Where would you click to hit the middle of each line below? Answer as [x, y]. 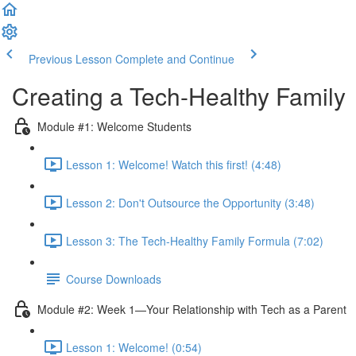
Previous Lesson [70, 59]
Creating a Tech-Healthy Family [179, 96]
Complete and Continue [175, 59]
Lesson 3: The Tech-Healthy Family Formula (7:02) [195, 240]
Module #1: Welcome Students [114, 126]
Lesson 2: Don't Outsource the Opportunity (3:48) [190, 202]
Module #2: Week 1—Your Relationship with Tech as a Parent [192, 309]
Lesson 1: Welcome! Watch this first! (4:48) [174, 164]
